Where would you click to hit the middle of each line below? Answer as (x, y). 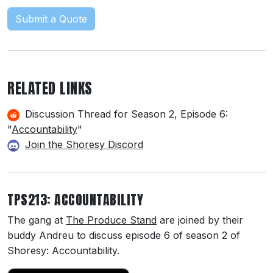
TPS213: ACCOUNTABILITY (75, 199)
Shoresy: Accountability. (63, 250)
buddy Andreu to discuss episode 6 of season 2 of (124, 235)
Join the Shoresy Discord (84, 144)
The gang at (37, 220)
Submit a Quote (51, 19)
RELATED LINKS (50, 88)
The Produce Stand (111, 220)
